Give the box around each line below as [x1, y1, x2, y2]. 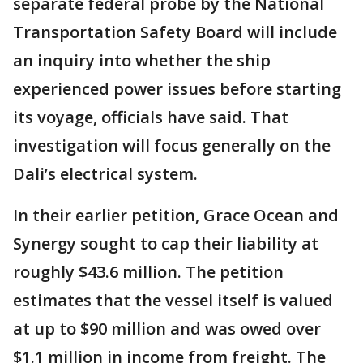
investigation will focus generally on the [13, 135, 331, 156]
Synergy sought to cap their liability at [13, 233, 318, 254]
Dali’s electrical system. [13, 163, 198, 185]
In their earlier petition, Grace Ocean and [13, 204, 339, 226]
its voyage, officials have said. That [13, 106, 288, 128]
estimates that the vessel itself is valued [13, 289, 333, 311]
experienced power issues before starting [13, 78, 341, 100]
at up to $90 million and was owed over [13, 318, 321, 340]
